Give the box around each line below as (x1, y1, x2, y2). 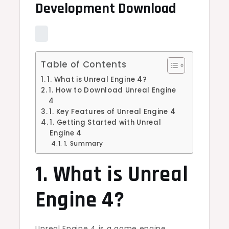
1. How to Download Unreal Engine (49, 85, 176, 95)
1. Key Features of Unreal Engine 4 (49, 106, 176, 117)
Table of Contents (41, 58, 127, 71)
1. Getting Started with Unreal (50, 117, 162, 127)
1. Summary (63, 139, 103, 148)
